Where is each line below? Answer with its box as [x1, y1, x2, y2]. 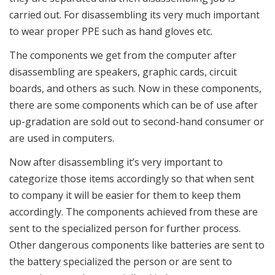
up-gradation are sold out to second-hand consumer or [9, 115, 264, 129]
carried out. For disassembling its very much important [9, 8, 260, 22]
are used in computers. [9, 131, 114, 145]
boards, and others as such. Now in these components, [9, 82, 261, 96]
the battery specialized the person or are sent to [9, 255, 232, 269]
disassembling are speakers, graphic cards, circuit [9, 65, 237, 79]
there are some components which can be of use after [9, 98, 258, 112]
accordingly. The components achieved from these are [9, 205, 258, 219]
